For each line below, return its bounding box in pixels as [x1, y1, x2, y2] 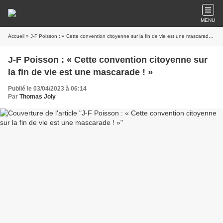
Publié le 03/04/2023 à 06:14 [8, 85, 87, 92]
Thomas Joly [19, 93, 56, 100]
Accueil [8, 33, 24, 39]
